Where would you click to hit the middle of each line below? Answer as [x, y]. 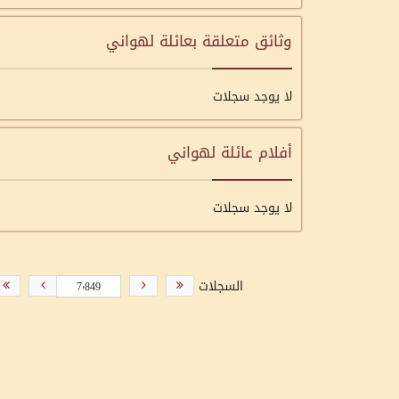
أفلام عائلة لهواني [230, 152]
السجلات [219, 286]
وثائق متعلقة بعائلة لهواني [199, 41]
